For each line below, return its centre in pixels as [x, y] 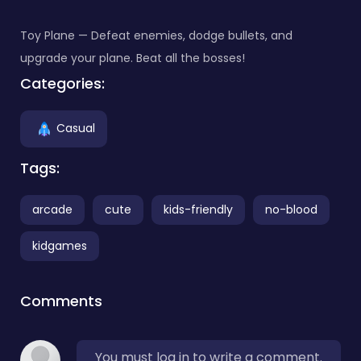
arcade [52, 209]
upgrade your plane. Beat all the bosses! [133, 58]
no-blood [291, 209]
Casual [76, 128]
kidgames [60, 245]
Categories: [62, 83]
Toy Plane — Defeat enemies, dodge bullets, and [156, 35]
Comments [61, 301]
